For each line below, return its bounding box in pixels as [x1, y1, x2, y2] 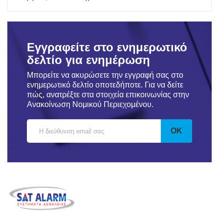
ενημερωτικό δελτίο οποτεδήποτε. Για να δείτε [27, 81, 183, 89]
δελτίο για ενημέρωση [27, 53, 150, 66]
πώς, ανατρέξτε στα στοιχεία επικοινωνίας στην [27, 90, 189, 99]
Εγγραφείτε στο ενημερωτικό [27, 41, 187, 54]
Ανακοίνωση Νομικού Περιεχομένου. [27, 100, 153, 109]
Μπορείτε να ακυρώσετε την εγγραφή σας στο [27, 71, 183, 79]
